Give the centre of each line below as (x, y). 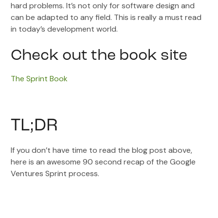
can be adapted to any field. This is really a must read (106, 18)
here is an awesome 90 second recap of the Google (103, 162)
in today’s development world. (64, 29)
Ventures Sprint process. (55, 174)
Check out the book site (99, 56)
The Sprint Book (39, 79)
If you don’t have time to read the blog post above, (102, 150)
